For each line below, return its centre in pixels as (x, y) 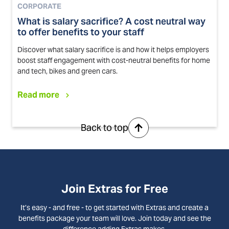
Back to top (104, 128)
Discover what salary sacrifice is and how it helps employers (113, 49)
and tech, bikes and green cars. (67, 71)
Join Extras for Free (114, 188)
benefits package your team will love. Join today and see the (114, 218)
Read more (38, 95)
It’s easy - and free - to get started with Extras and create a (114, 207)
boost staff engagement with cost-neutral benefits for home (114, 60)
